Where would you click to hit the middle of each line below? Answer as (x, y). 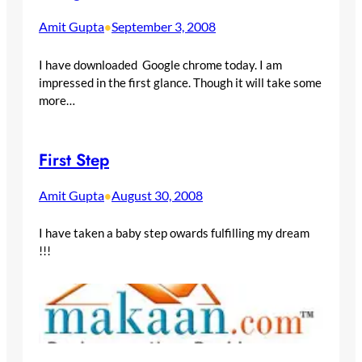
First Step (74, 160)
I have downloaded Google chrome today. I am (160, 64)
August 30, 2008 (157, 195)
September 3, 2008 (164, 26)
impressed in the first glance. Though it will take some (180, 82)
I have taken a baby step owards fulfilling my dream (174, 233)
